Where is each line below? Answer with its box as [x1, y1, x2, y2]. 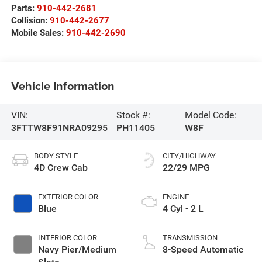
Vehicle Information [11, 77, 115, 95]
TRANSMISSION [163, 233, 218, 242]
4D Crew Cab [33, 161, 88, 173]
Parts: [11, 2, 37, 13]
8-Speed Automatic [163, 243, 243, 255]
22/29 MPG [163, 161, 210, 173]
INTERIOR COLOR [37, 233, 97, 242]
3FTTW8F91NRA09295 [11, 122, 108, 133]
